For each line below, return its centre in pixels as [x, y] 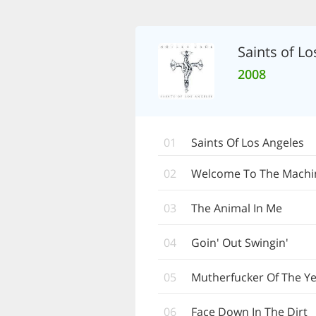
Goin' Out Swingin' [240, 243]
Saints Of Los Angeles [248, 142]
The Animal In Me [237, 208]
